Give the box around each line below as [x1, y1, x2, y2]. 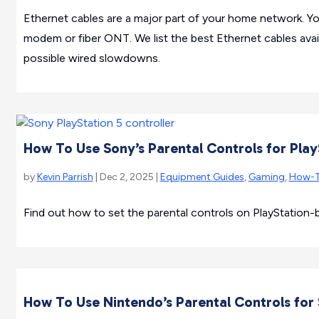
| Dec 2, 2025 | [93, 171, 160, 184]
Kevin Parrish [36, 171, 93, 184]
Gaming [248, 171, 285, 184]
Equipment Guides [159, 171, 244, 184]
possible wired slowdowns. [23, 51, 160, 66]
